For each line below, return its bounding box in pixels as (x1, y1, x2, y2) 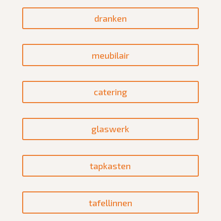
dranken (94, 12, 127, 24)
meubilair (91, 49, 129, 61)
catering (93, 86, 127, 98)
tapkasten (90, 160, 131, 172)
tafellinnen (88, 197, 132, 208)
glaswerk (91, 123, 130, 135)
